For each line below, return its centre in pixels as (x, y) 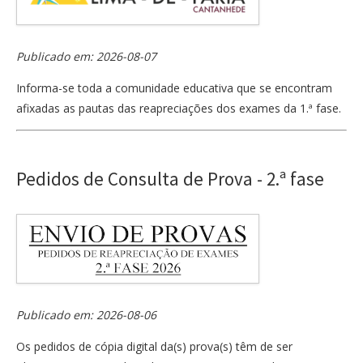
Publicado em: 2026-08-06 (86, 314)
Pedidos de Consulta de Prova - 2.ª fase (170, 178)
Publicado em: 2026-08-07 (86, 56)
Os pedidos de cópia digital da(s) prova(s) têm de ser (154, 346)
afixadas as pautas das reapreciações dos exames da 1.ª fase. (179, 108)
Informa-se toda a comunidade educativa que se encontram (174, 88)
